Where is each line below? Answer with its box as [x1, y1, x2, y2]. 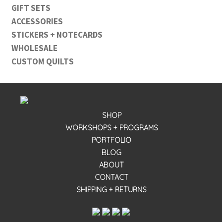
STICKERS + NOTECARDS [11, 29, 103, 40]
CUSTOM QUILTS [11, 55, 74, 67]
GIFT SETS [11, 2, 51, 13]
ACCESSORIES [11, 15, 63, 27]
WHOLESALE [11, 42, 57, 54]
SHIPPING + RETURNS [76, 185, 147, 194]
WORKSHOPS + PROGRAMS [65, 123, 158, 132]
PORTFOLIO [92, 135, 131, 145]
